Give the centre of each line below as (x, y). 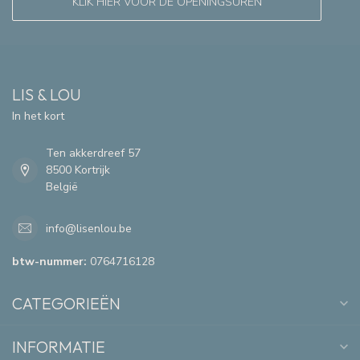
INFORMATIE (59, 347)
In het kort (38, 117)
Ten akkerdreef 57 (93, 153)
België (62, 187)
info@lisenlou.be (89, 228)
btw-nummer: (49, 262)
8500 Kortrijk (78, 170)
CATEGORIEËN (66, 304)
